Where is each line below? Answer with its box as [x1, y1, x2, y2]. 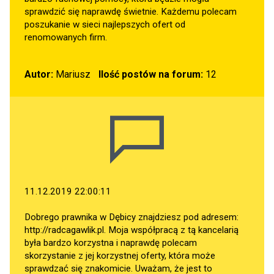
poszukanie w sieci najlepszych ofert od [24, 18, 185, 30]
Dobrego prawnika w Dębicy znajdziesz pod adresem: [24, 211, 239, 223]
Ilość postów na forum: [98, 68, 203, 80]
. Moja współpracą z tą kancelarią [104, 224, 239, 235]
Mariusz [53, 68, 91, 80]
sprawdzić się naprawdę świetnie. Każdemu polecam [24, 6, 237, 17]
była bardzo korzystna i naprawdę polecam [24, 237, 197, 248]
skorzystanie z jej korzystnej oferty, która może [24, 250, 215, 261]
